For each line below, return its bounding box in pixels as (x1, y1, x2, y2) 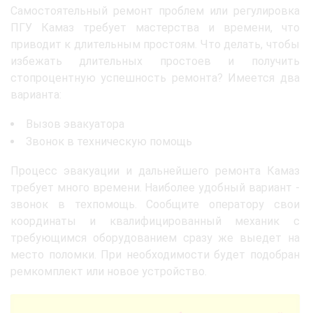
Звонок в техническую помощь (26, 134, 192, 148)
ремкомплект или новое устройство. (10, 264, 207, 278)
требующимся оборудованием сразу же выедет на (10, 231, 300, 245)
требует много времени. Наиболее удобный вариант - (10, 180, 300, 194)
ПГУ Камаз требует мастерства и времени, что (10, 20, 300, 34)
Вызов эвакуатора (26, 117, 124, 131)
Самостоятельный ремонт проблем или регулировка (10, 3, 300, 17)
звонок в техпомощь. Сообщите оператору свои (10, 197, 300, 211)
